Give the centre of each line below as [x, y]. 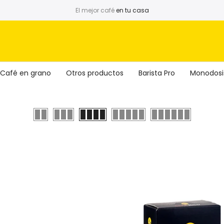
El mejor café [95, 10]
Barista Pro [157, 73]
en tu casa [132, 10]
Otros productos [95, 73]
